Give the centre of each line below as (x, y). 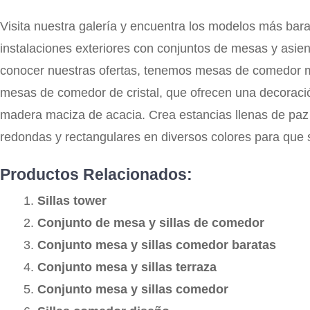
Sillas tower (72, 200)
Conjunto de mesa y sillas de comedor (151, 222)
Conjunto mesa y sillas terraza (127, 267)
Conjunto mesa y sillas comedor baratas (157, 245)
